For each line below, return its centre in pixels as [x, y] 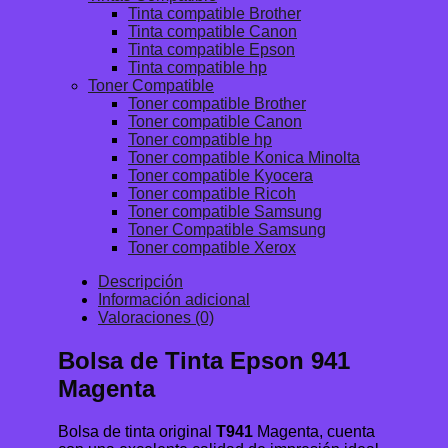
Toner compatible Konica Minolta [244, 158]
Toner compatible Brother [217, 104]
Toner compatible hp [200, 140]
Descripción [140, 282]
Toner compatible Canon [215, 122]
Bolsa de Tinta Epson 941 [204, 361]
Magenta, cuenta [314, 431]
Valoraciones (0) [156, 318]
